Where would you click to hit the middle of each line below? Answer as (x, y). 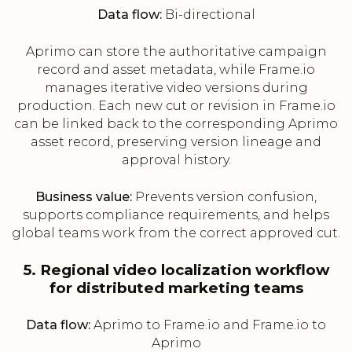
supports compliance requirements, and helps (176, 215)
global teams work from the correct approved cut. (176, 233)
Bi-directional (208, 15)
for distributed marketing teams (176, 288)
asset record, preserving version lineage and (176, 142)
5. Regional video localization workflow (176, 270)
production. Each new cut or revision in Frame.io (176, 106)
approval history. (176, 160)
